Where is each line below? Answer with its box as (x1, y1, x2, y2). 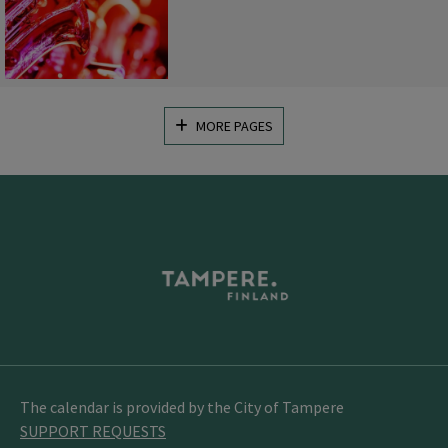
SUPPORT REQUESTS (20, 421, 166, 442)
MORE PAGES (196, 116, 273, 135)
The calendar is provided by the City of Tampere (20, 396, 344, 417)
